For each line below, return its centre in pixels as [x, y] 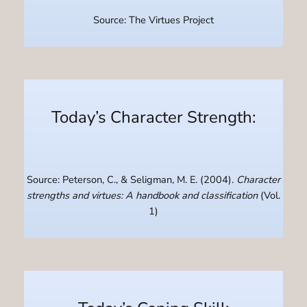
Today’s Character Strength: [153, 117]
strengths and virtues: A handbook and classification [142, 196]
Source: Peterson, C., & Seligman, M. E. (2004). [132, 180]
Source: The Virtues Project [153, 20]
